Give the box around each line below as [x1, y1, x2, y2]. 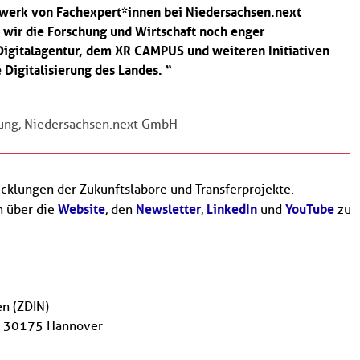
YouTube [285, 201, 334, 217]
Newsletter [136, 201, 201, 217]
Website [58, 201, 105, 217]
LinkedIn [207, 201, 257, 217]
